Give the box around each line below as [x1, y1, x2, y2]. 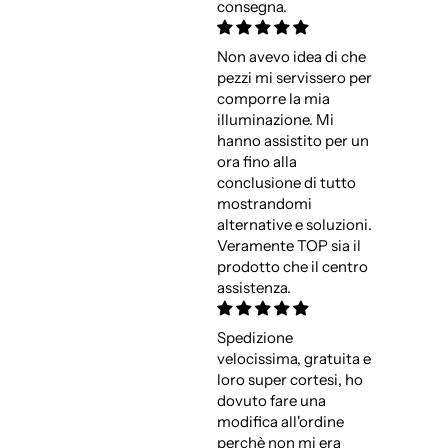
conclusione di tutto [216, 173, 356, 193]
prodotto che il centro [216, 257, 368, 277]
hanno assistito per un [216, 131, 369, 151]
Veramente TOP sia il [216, 236, 361, 256]
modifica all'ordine [216, 412, 344, 432]
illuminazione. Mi [216, 110, 334, 130]
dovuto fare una [216, 391, 326, 411]
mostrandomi [216, 194, 312, 214]
